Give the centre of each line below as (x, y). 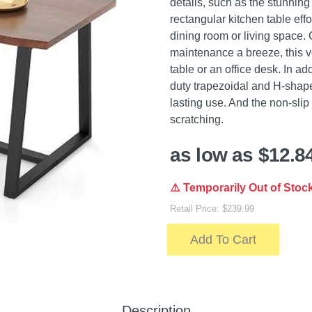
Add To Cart (223, 240)
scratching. (197, 119)
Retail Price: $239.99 (212, 209)
